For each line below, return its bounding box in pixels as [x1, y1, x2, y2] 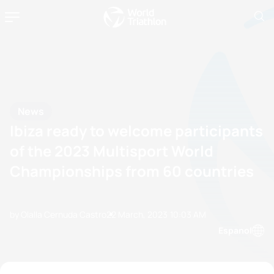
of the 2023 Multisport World [10, 140, 213, 161]
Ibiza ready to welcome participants [10, 120, 263, 141]
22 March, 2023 [106, 209, 168, 220]
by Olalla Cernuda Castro [10, 209, 106, 220]
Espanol [218, 224, 252, 236]
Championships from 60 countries [10, 160, 254, 181]
